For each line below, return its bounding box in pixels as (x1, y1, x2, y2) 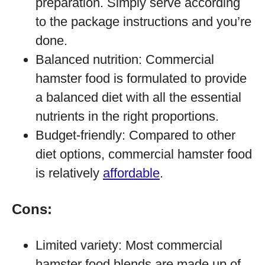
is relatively (35, 166, 103, 180)
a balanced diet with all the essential (35, 90, 241, 105)
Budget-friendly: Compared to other (35, 128, 235, 143)
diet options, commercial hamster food (35, 147, 252, 161)
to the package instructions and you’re (35, 14, 251, 29)
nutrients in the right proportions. (35, 109, 219, 124)
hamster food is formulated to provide (35, 71, 247, 86)
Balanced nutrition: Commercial (35, 52, 214, 67)
